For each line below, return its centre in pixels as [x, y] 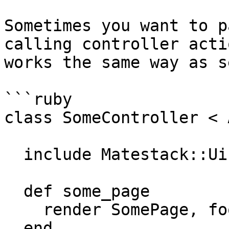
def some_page [14, 191]
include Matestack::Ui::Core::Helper [14, 154]
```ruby [38, 99]
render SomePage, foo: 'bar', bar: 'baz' [24, 210]
